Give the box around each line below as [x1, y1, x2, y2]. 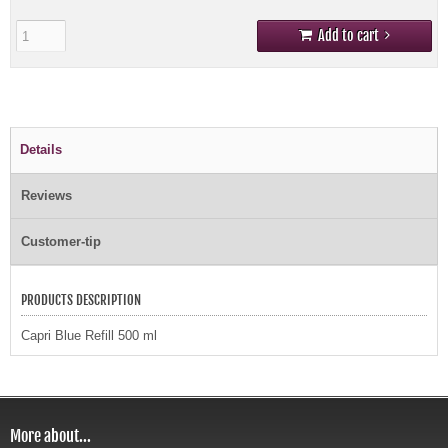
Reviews [21, 188, 72, 204]
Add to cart [318, 27, 379, 45]
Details [20, 142, 62, 158]
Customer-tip [21, 234, 101, 250]
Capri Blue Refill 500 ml [21, 328, 157, 344]
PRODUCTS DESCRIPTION [21, 292, 141, 309]
